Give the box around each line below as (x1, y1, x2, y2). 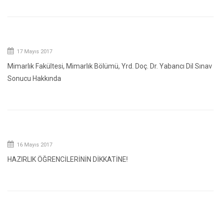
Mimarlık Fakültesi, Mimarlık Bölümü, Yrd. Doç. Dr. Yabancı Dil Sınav (7, 62, 212, 70)
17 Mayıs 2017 (15, 48, 52, 55)
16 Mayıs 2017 (15, 142, 52, 148)
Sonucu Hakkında (7, 74, 61, 82)
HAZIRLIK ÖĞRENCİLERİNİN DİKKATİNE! (7, 155, 128, 163)
